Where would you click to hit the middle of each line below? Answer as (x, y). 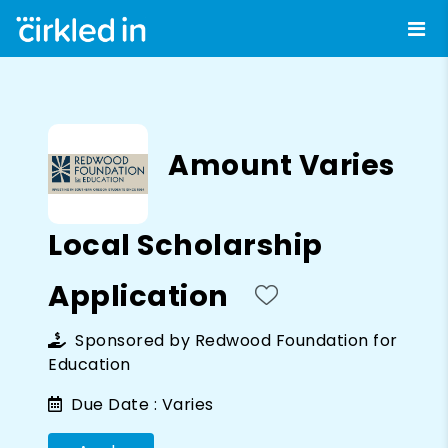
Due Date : (111, 404)
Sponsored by (132, 340)
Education (89, 364)
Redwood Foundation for (296, 340)
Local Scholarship (185, 244)
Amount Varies (281, 165)
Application (138, 295)
